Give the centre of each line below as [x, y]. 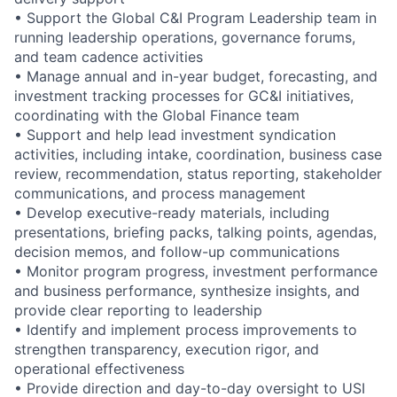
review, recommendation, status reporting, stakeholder [198, 173]
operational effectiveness [99, 368]
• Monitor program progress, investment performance [196, 271]
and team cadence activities [109, 56]
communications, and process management [160, 193]
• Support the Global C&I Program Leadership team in [195, 17]
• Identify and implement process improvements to [186, 329]
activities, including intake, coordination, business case [198, 154]
